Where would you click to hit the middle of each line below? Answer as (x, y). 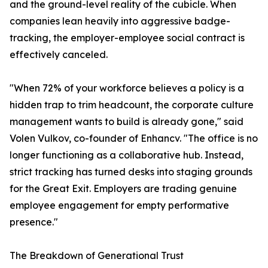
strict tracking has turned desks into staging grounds (131, 172)
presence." (34, 222)
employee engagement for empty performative (119, 205)
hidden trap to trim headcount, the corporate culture (132, 105)
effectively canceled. (59, 55)
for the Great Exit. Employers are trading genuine (123, 189)
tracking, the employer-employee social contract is (127, 38)
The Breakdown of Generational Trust (97, 256)
